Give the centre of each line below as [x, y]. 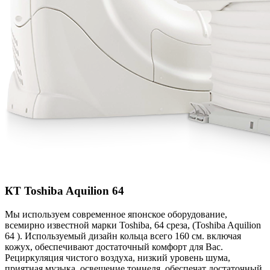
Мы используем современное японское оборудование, [116, 215]
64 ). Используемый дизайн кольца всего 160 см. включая [123, 236]
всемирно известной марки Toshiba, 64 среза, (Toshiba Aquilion [133, 225]
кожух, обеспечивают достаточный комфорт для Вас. [114, 247]
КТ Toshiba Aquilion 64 [64, 191]
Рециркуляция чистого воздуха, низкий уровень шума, [118, 258]
